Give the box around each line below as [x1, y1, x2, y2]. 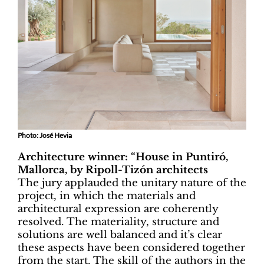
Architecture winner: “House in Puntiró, [18, 151, 228, 164]
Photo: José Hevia [18, 131, 72, 140]
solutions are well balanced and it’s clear [18, 229, 222, 242]
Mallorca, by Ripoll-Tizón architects [18, 164, 208, 177]
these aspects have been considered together [18, 242, 245, 255]
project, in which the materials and [18, 190, 196, 203]
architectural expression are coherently [18, 203, 218, 216]
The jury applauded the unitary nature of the [18, 177, 246, 190]
